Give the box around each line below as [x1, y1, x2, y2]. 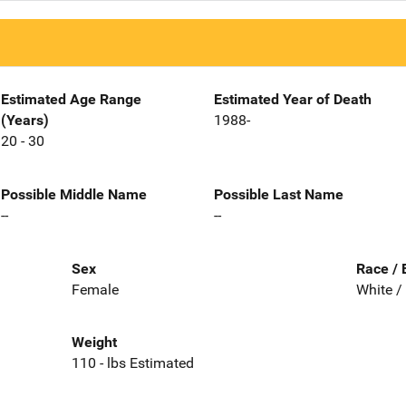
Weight [71, 333, 117, 352]
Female [71, 280, 119, 298]
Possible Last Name [214, 185, 343, 203]
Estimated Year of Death [214, 91, 372, 108]
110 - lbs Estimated [71, 354, 194, 372]
